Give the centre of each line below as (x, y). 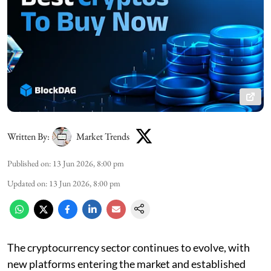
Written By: (28, 136)
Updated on (26, 183)
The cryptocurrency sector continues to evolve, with (129, 247)
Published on (28, 163)
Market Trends (103, 136)
